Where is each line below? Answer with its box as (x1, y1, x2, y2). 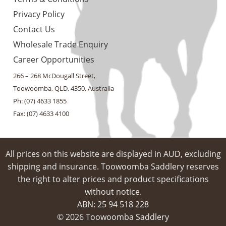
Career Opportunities (13, 54, 94, 66)
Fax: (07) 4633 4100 (13, 109, 69, 119)
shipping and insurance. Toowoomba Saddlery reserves (7, 161, 219, 173)
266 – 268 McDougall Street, (13, 71, 95, 81)
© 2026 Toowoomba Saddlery (57, 211, 169, 223)
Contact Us (13, 24, 55, 35)
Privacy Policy (13, 9, 65, 20)
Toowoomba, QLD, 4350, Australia (13, 84, 114, 93)
